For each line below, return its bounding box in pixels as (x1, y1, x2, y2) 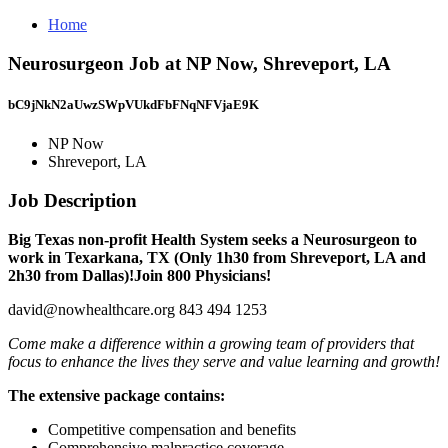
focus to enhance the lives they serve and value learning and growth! (8, 352, 440, 370)
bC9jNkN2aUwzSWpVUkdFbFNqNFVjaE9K (8, 96, 259, 112)
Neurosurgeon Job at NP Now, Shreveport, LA (8, 52, 391, 74)
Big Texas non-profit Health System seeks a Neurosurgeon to (8, 230, 417, 248)
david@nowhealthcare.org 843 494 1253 (8, 300, 267, 318)
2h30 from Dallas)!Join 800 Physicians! (8, 266, 271, 284)
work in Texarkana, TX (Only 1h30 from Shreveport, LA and (8, 248, 426, 266)
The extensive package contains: (8, 386, 225, 404)
